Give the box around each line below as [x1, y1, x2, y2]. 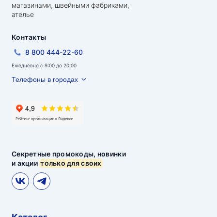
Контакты [12, 32, 46, 41]
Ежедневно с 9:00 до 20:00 [12, 62, 77, 68]
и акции [12, 158, 40, 167]
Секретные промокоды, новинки [12, 149, 126, 158]
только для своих [40, 158, 102, 167]
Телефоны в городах [12, 75, 78, 83]
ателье [12, 10, 34, 18]
